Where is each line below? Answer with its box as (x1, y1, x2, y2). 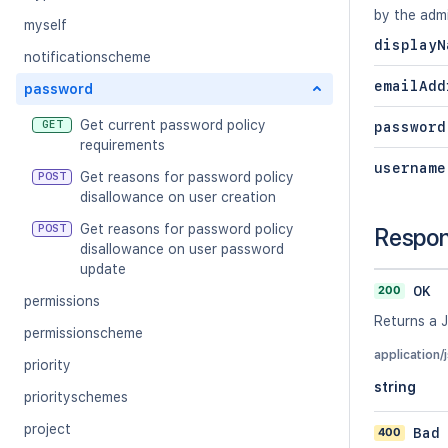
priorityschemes (24, 389, 128, 405)
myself (24, 17, 67, 33)
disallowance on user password (80, 241, 284, 257)
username (374, 160, 446, 176)
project (24, 421, 71, 437)
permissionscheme (24, 325, 143, 341)
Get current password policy (80, 117, 266, 133)
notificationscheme (24, 49, 151, 65)
